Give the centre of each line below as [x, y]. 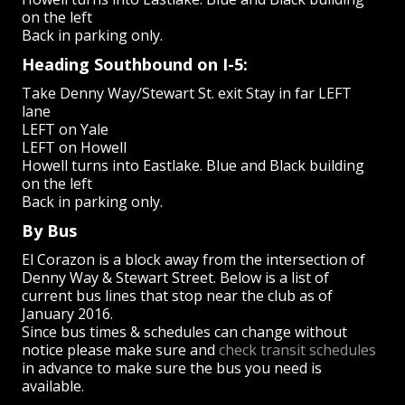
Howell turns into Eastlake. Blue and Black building [193, 165]
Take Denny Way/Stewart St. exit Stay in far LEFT [187, 93]
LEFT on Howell [75, 147]
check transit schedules [298, 350]
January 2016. [68, 314]
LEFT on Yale [66, 129]
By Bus [50, 231]
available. [53, 386]
